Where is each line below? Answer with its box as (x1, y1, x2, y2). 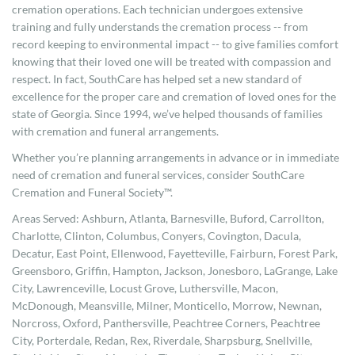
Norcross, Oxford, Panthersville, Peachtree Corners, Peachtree (12, 316, 320, 330)
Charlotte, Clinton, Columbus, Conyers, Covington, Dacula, (12, 229, 301, 243)
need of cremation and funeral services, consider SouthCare (12, 168, 304, 182)
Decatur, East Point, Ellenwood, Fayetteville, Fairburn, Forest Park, (12, 246, 338, 261)
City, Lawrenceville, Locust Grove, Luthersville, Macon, (12, 281, 278, 296)
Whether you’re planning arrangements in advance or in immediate (12, 151, 339, 165)
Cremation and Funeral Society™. (12, 185, 173, 200)
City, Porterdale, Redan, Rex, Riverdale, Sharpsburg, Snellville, (12, 334, 312, 348)
